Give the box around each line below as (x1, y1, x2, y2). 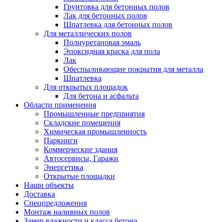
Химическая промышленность (44, 127, 147, 136)
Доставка (24, 190, 55, 198)
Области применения (24, 101, 96, 109)
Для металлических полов (44, 29, 132, 38)
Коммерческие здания (44, 145, 117, 154)
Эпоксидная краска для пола (63, 47, 160, 55)
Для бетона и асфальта (63, 92, 139, 100)
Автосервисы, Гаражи (44, 154, 118, 163)
